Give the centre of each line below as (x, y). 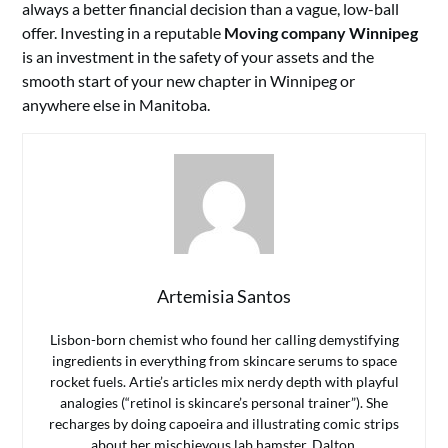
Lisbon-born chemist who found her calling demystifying (224, 339)
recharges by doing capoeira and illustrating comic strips (224, 423)
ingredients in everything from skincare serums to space (224, 360)
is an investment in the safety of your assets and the (198, 56)
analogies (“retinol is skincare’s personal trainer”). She (224, 402)
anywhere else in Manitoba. (116, 104)
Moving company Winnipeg (321, 32)
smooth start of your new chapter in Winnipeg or (189, 80)
